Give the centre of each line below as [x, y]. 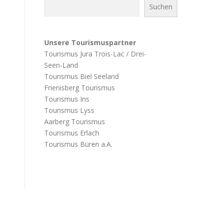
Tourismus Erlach [72, 133]
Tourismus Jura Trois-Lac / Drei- [95, 54]
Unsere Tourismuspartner [90, 42]
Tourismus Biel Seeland [82, 76]
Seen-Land [61, 65]
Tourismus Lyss [69, 110]
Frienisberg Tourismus [80, 87]
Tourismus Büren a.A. [78, 144]
